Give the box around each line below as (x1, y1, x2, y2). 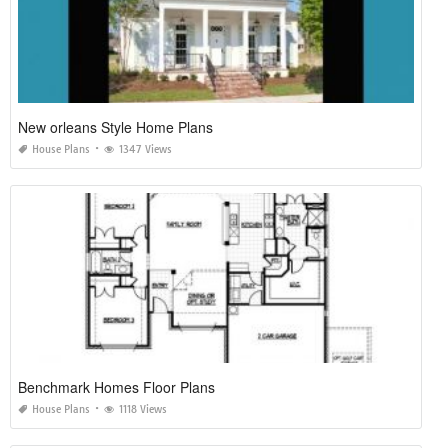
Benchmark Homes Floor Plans (18, 377, 215, 397)
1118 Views (119, 403, 167, 416)
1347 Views (119, 143, 172, 156)
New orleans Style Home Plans (18, 117, 213, 137)
